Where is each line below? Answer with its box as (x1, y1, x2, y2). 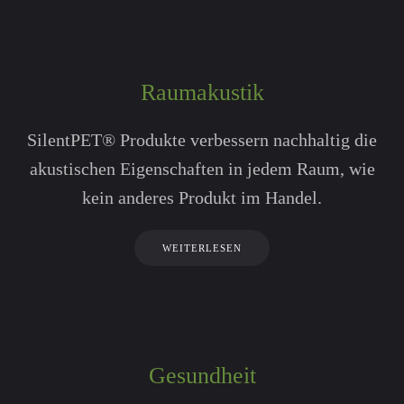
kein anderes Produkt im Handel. (82, 187, 322, 207)
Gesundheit (148, 362, 256, 389)
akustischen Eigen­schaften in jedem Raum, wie (29, 158, 375, 179)
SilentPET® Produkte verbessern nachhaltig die (27, 129, 377, 150)
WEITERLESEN (162, 242, 242, 253)
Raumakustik (140, 78, 264, 106)
